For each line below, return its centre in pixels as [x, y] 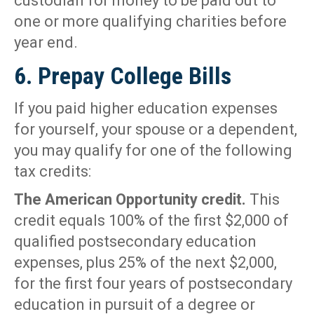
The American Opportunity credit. [130, 200]
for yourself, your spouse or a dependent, [156, 130]
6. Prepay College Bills [123, 76]
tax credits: [53, 172]
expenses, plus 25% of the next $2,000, [145, 263]
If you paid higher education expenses [146, 109]
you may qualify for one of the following [153, 151]
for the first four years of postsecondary [153, 284]
